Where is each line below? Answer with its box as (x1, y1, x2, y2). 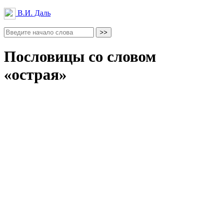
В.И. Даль (16, 8, 51, 17)
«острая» (4, 66, 67, 84)
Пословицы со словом (4, 48, 156, 66)
